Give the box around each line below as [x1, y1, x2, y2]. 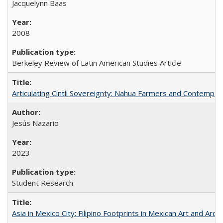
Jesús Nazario [12, 117, 59, 128]
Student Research [12, 177, 73, 188]
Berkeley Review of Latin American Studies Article [12, 57, 181, 68]
